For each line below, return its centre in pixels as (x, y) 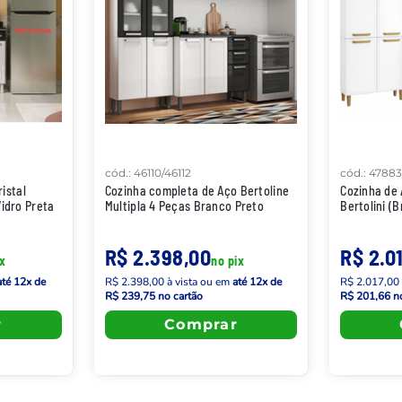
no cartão (179, 296)
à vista (182, 281)
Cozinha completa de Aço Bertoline (197, 190)
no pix (228, 260)
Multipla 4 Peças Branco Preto (184, 205)
